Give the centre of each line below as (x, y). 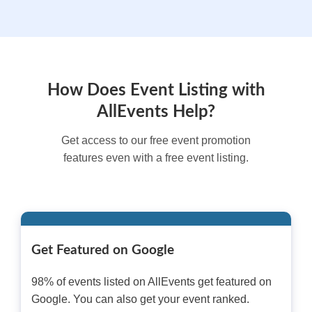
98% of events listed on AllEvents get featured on (151, 282)
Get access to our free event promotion (156, 140)
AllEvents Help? (156, 112)
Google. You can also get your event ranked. (140, 299)
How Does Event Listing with (156, 91)
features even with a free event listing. (156, 158)
